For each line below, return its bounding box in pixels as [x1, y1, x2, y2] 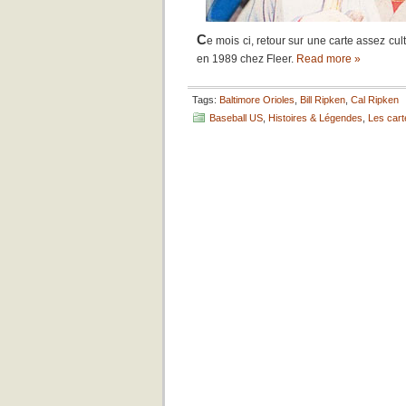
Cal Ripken [351, 94, 399, 105]
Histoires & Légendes [268, 112, 362, 123]
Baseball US [209, 112, 263, 123]
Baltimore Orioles [219, 94, 295, 105]
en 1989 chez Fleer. [197, 53, 296, 65]
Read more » [296, 53, 361, 65]
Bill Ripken [300, 94, 345, 105]
